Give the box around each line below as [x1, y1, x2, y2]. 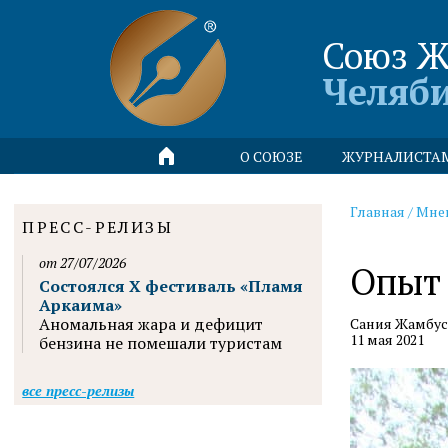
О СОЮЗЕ [240, 147, 303, 166]
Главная [350, 202, 406, 221]
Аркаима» [39, 294, 123, 316]
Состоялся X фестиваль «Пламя [39, 275, 304, 297]
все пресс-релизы [22, 381, 135, 400]
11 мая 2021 [350, 330, 425, 349]
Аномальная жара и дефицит [39, 313, 264, 335]
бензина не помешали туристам [39, 332, 283, 354]
